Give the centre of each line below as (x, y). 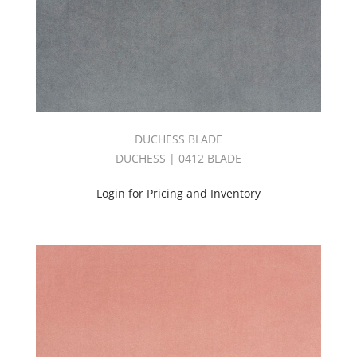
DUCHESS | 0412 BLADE (178, 158)
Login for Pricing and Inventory (178, 193)
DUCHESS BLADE (178, 139)
